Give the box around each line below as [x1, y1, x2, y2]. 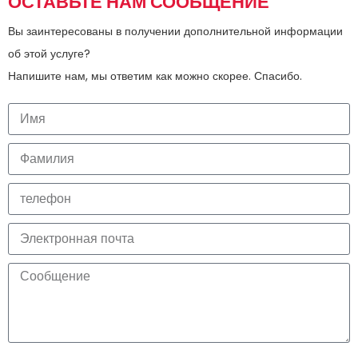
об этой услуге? [8, 45, 90, 62]
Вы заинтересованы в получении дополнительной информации [8, 22, 343, 39]
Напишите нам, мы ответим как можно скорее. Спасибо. [8, 67, 302, 84]
